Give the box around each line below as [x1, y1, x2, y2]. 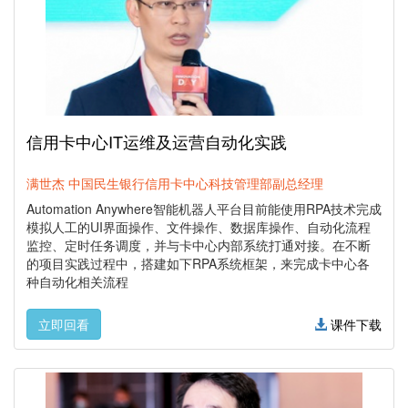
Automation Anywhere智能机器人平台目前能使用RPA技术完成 [26, 199, 382, 219]
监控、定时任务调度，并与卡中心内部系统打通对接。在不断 [26, 236, 371, 255]
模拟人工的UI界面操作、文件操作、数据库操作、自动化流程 [26, 218, 371, 237]
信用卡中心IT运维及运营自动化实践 [26, 129, 287, 154]
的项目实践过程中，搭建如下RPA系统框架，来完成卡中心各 [26, 254, 370, 273]
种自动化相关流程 [26, 272, 128, 291]
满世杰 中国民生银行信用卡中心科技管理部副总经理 [26, 174, 323, 193]
